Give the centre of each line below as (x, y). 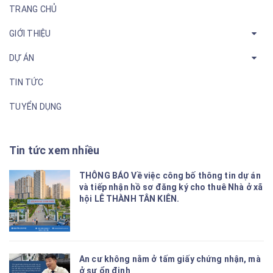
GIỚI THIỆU (30, 34)
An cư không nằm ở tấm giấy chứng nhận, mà (170, 259)
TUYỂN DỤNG (36, 107)
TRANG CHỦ (33, 9)
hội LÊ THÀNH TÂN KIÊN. (129, 199)
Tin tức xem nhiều (55, 150)
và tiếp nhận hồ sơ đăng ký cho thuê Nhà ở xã (171, 187)
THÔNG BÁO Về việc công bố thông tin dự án (170, 175)
